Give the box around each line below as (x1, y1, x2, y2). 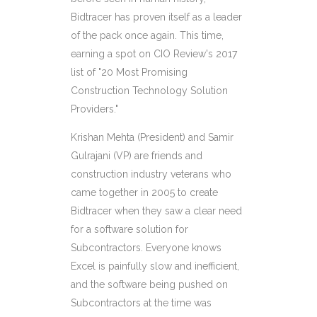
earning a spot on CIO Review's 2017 (71, 47, 237, 59)
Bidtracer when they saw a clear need (71, 204, 242, 217)
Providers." (71, 103, 118, 115)
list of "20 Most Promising (71, 66, 188, 78)
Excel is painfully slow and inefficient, (71, 260, 239, 272)
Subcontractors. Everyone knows (71, 241, 221, 253)
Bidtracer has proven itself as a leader (71, 11, 242, 23)
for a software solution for (71, 223, 188, 235)
